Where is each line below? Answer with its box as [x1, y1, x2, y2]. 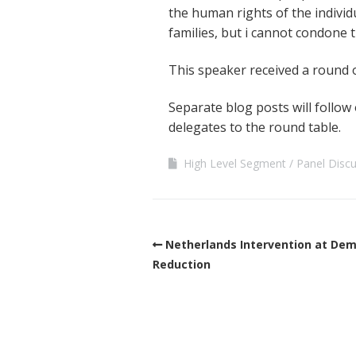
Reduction [153, 256, 211, 272]
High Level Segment [184, 155, 286, 171]
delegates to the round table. [168, 118, 341, 136]
